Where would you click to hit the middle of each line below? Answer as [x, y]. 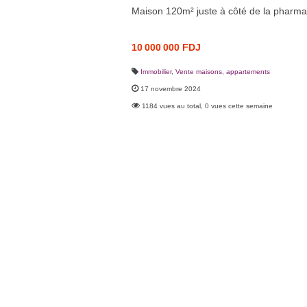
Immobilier [156, 71]
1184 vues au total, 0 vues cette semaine [207, 106]
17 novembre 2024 [171, 88]
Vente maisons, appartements [223, 71]
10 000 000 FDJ [166, 47]
